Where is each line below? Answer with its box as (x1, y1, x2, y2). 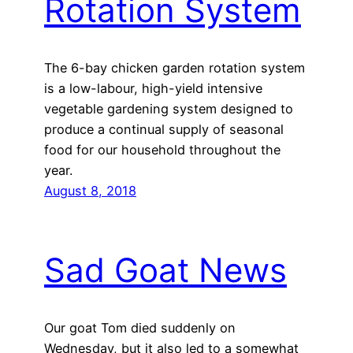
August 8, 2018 (44, 182, 136, 199)
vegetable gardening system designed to (44, 100, 293, 117)
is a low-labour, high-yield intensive (44, 80, 262, 96)
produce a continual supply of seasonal (44, 121, 284, 137)
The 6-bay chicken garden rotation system (44, 59, 305, 76)
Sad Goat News (44, 250, 287, 291)
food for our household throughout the (44, 141, 281, 158)
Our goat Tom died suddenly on (44, 320, 236, 336)
